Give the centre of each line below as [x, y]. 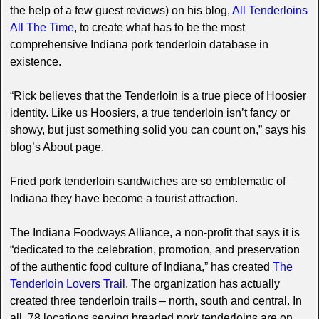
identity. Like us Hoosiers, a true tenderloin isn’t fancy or [150, 113]
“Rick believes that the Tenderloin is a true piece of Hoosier [158, 95]
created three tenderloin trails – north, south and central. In [156, 300]
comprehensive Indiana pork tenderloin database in [139, 44]
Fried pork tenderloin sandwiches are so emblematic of [147, 181]
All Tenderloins [270, 10]
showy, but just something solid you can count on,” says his [158, 130]
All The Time [42, 27]
